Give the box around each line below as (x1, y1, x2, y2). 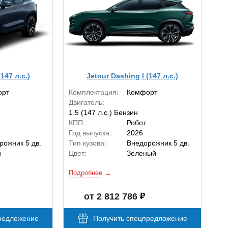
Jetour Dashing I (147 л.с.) (87, 71, 179, 80)
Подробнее (69, 169, 103, 177)
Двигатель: (69, 98, 105, 107)
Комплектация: (69, 88, 119, 97)
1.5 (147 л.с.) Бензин (69, 108, 138, 117)
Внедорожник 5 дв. (127, 139, 190, 148)
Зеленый (127, 149, 157, 158)
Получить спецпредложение (93, 214, 187, 223)
